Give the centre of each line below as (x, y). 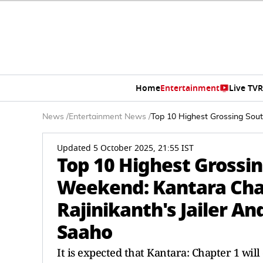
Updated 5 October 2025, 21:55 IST (125, 148)
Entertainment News (107, 117)
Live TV (243, 88)
